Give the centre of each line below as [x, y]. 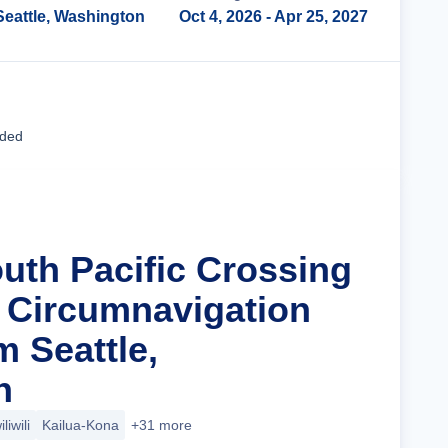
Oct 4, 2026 [220, 16]
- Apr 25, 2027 [315, 16]
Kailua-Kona [80, 425]
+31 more [161, 425]
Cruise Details [295, 115]
